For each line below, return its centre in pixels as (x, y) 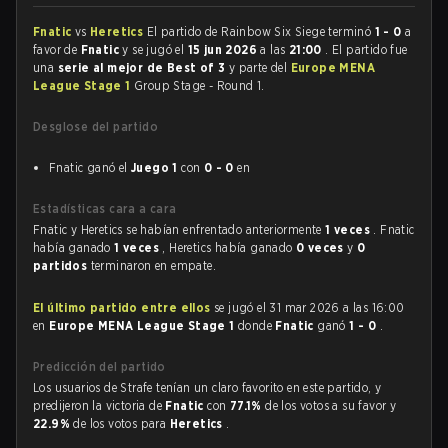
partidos (62, 265)
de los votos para (121, 423)
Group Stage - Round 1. (199, 85)
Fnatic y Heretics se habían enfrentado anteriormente (179, 229)
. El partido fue (366, 49)
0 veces (322, 247)
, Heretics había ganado (229, 247)
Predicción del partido (99, 366)
